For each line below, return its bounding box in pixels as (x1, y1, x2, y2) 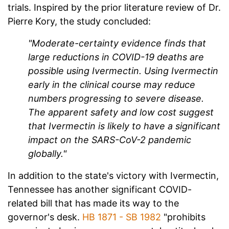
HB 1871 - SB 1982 (82, 212, 161, 223)
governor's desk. (8, 212, 82, 223)
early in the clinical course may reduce (28, 79, 195, 90)
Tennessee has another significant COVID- (8, 184, 192, 195)
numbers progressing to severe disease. (28, 93, 204, 104)
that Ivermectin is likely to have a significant (28, 121, 220, 132)
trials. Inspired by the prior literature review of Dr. (8, 2, 221, 13)
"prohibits (161, 212, 205, 223)
